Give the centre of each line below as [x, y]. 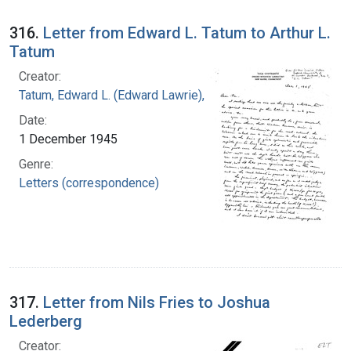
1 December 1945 [68, 139]
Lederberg [46, 321]
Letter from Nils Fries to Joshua [157, 302]
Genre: [36, 164]
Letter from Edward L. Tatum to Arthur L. [187, 33]
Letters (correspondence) [89, 183]
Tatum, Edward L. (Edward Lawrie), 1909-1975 [144, 95]
